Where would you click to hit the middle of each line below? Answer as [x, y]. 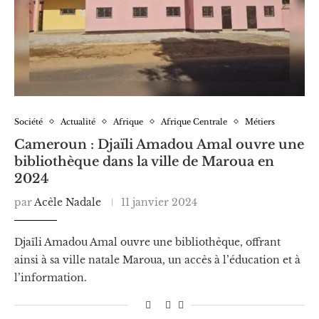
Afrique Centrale [194, 121]
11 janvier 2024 [159, 202]
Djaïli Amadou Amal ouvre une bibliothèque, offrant [147, 242]
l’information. [51, 277]
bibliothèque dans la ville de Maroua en [144, 161]
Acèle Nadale [68, 202]
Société [28, 121]
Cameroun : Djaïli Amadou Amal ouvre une [159, 144]
